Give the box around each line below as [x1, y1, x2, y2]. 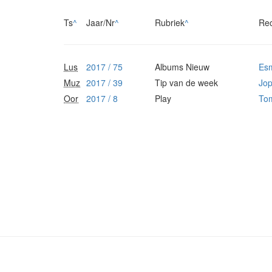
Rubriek [155, 16, 185, 29]
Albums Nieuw [155, 61, 209, 73]
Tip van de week [155, 76, 218, 89]
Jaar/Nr [86, 16, 115, 29]
